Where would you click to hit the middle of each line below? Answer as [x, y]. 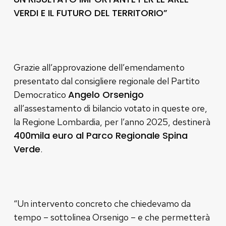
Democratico [41, 94]
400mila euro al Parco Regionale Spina [100, 135]
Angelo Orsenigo [106, 94]
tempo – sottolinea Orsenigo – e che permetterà [111, 217]
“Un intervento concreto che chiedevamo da [102, 203]
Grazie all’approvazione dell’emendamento [99, 67]
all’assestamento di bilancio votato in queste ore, [110, 108]
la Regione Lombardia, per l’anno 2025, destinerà [112, 122]
